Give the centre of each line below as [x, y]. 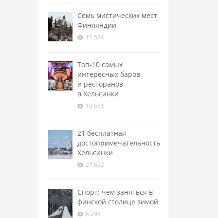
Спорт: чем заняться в [115, 192]
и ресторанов [100, 84]
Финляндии [97, 25]
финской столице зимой [118, 202]
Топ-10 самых [100, 64]
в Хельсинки [98, 94]
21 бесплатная [101, 133]
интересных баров [109, 74]
